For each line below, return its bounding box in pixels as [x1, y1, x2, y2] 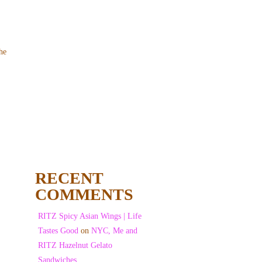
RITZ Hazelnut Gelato [37, 240, 112, 250]
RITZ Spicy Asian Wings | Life [37, 211, 142, 220]
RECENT [35, 168, 103, 187]
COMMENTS [35, 185, 133, 204]
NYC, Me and [91, 226, 137, 235]
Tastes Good [37, 226, 78, 235]
